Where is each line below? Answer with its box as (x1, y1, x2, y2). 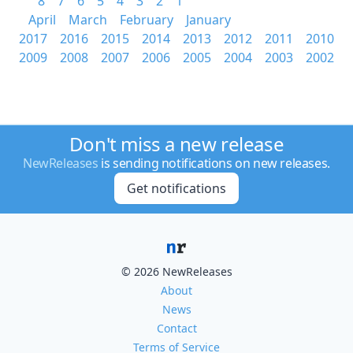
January (186, 11, 231, 28)
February (120, 11, 173, 28)
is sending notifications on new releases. (98, 154, 330, 172)
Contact (156, 321, 197, 336)
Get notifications (126, 180, 226, 197)
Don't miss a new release (69, 131, 284, 157)
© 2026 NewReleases (121, 264, 232, 279)
